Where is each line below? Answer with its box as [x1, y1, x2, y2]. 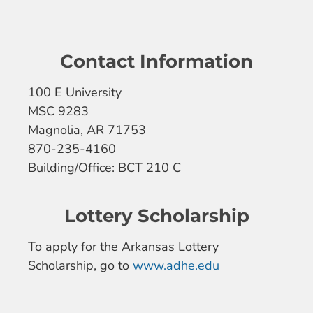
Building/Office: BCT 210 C [28, 159, 181, 176]
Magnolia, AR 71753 [28, 121, 146, 138]
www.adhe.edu [133, 256, 219, 274]
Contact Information [60, 50, 253, 73]
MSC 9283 [28, 102, 89, 119]
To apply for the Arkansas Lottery [28, 238, 219, 255]
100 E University [28, 83, 122, 101]
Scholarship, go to [28, 256, 133, 274]
